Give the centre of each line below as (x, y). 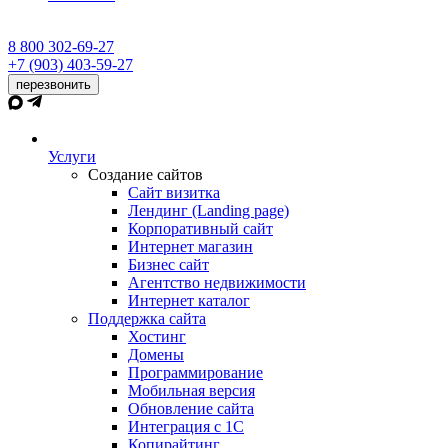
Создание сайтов (145, 174)
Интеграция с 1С (186, 426)
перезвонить (53, 84)
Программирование (195, 372)
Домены (156, 354)
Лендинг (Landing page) (208, 210)
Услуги (72, 156)
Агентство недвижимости (217, 282)
